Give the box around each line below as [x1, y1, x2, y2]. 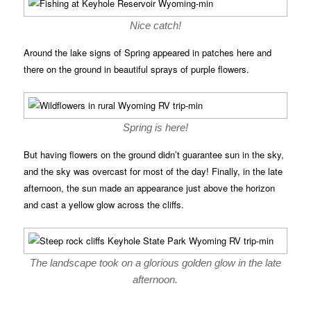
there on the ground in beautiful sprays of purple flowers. [24, 62, 250, 76]
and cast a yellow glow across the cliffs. [24, 197, 185, 211]
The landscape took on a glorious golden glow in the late [30, 257, 281, 269]
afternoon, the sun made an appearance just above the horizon [24, 180, 276, 194]
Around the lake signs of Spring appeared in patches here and [24, 45, 272, 59]
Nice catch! [130, 19, 181, 31]
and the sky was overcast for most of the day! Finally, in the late [24, 164, 283, 178]
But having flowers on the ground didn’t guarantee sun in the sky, [24, 147, 285, 161]
